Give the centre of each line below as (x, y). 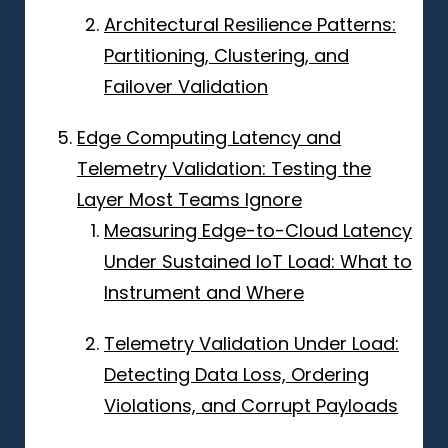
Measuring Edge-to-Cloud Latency (258, 230)
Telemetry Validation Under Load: (251, 343)
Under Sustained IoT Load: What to (258, 261)
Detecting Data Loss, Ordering (236, 374)
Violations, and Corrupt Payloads (251, 405)
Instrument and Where (204, 292)
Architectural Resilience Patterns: (250, 24)
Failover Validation (186, 86)
